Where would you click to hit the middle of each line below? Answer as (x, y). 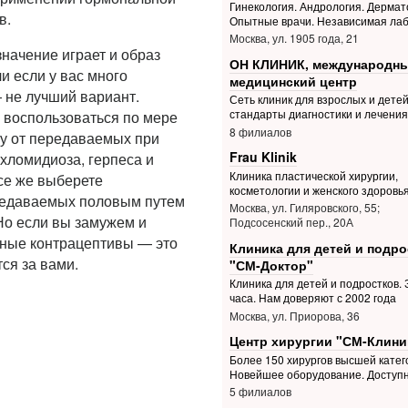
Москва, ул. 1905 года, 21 (294, 38)
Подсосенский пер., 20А (291, 222)
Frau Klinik (263, 157)
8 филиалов (260, 131)
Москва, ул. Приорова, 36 (294, 315)
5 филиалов (260, 392)
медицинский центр (293, 81)
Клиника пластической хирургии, (313, 176)
